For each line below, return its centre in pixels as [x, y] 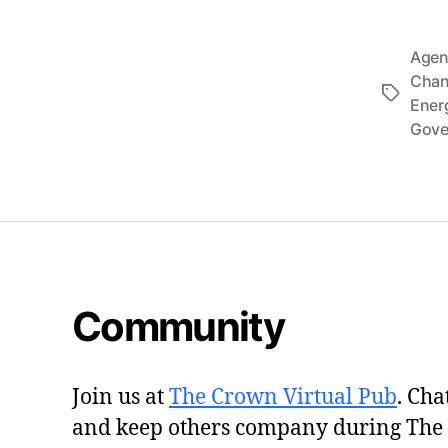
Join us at [120, 397]
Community [178, 326]
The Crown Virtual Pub [283, 397]
